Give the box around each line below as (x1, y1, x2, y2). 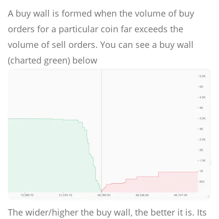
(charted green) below (8, 54, 97, 66)
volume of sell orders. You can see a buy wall (8, 38, 194, 50)
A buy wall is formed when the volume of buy (8, 7, 194, 19)
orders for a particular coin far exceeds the (8, 22, 183, 35)
